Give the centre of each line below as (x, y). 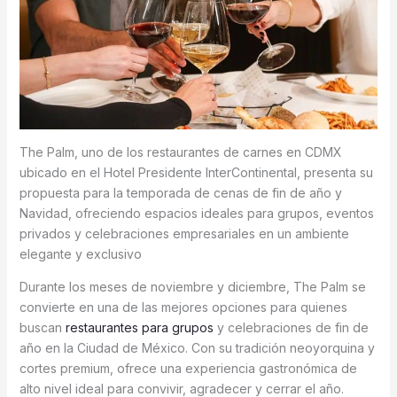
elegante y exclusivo (80, 254)
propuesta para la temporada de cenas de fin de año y (180, 193)
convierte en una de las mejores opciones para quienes (183, 307)
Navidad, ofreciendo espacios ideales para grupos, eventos (196, 214)
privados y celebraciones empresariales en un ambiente (184, 234)
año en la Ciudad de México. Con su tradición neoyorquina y (197, 348)
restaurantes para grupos (139, 328)
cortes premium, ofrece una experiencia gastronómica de (188, 369)
